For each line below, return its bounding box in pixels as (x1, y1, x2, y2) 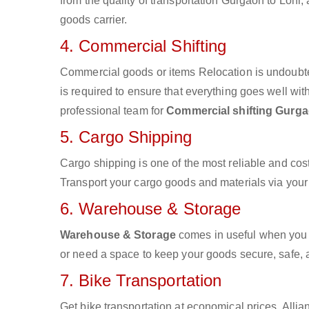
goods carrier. (60, 14, 128, 26)
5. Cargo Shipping (60, 128, 192, 146)
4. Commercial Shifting (60, 37, 227, 55)
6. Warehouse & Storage (60, 199, 241, 218)
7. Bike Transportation (60, 271, 222, 290)
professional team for (60, 105, 167, 117)
